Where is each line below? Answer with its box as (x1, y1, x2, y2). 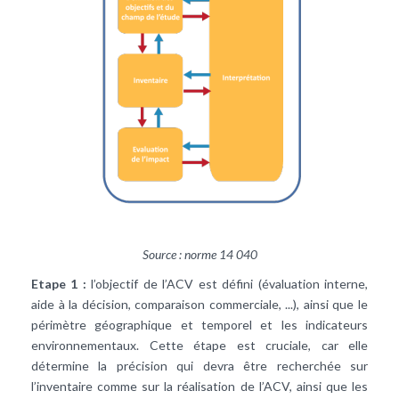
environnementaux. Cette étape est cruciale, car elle (31, 338, 368, 354)
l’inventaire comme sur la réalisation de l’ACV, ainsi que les (31, 379, 368, 395)
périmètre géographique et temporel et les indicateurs (31, 317, 368, 333)
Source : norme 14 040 (142, 247, 257, 263)
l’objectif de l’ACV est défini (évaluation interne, (85, 276, 369, 292)
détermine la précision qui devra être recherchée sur (31, 358, 368, 374)
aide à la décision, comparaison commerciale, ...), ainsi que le (31, 297, 368, 313)
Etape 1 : (31, 276, 86, 292)
